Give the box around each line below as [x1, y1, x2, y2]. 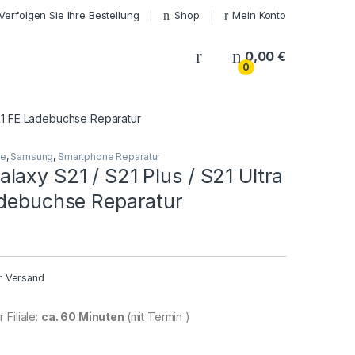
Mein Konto [232, 8, 286, 21]
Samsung [10, 151, 54, 163]
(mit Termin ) [126, 310, 190, 324]
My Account [201, 48, 278, 63]
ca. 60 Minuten [40, 310, 127, 324]
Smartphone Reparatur [58, 151, 161, 163]
